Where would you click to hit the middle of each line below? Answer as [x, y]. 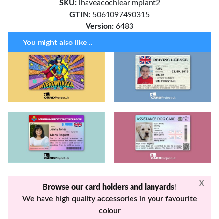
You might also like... [58, 42]
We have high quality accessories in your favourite [109, 199]
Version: [100, 26]
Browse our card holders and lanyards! [109, 187]
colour [109, 211]
